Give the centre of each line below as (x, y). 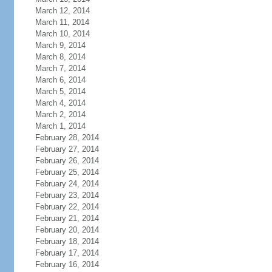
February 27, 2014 (67, 149)
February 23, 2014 (67, 195)
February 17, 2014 (67, 253)
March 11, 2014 (62, 22)
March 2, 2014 (60, 114)
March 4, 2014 (60, 103)
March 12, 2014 (62, 11)
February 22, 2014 (67, 207)
